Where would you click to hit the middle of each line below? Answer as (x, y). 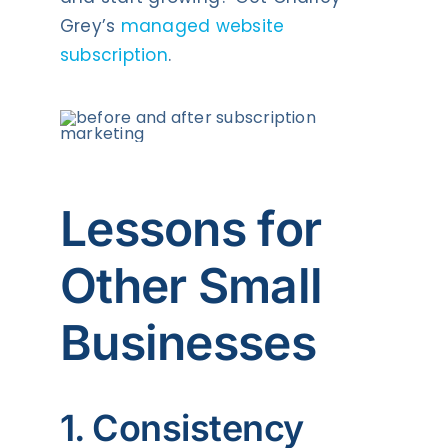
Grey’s (90, 25)
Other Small (191, 285)
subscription (113, 54)
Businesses (187, 342)
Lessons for (190, 228)
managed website (202, 25)
